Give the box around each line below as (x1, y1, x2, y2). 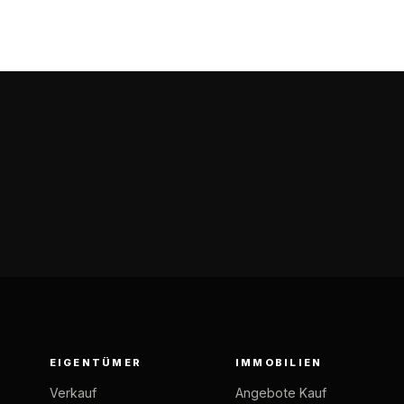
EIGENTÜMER (49, 356, 142, 370)
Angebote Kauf (234, 385, 326, 401)
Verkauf (49, 385, 96, 401)
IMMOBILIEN (234, 356, 323, 370)
